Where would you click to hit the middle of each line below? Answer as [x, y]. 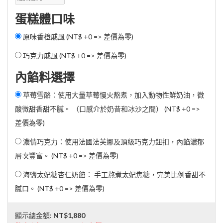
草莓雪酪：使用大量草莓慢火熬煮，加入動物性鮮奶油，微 [113, 95]
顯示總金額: [34, 215]
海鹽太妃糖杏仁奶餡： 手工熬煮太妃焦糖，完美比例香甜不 [113, 174]
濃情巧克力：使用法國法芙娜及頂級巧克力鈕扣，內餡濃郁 [113, 141]
